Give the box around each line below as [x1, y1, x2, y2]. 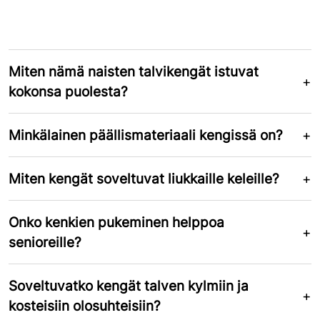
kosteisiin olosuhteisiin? [9, 296, 161, 314]
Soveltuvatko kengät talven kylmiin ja [9, 276, 249, 294]
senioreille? [9, 233, 81, 251]
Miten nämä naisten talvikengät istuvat [9, 62, 259, 80]
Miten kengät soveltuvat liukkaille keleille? [9, 169, 279, 187]
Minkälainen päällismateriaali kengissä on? [9, 126, 283, 144]
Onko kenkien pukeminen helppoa [9, 213, 224, 231]
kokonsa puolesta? [9, 82, 128, 100]
